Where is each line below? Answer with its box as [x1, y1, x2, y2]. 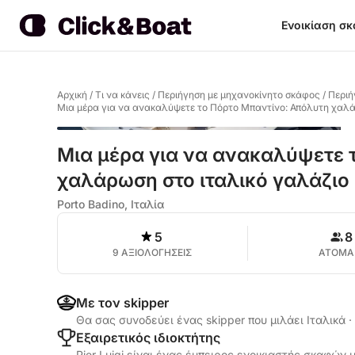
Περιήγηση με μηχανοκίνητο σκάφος [158, 89, 320, 101]
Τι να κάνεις [95, 89, 150, 101]
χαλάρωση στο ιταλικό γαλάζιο [57, 169, 349, 192]
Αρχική [57, 89, 87, 101]
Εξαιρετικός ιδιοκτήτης [76, 330, 220, 345]
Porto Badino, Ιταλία [57, 197, 164, 211]
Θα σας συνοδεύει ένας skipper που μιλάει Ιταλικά [76, 313, 349, 326]
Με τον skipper [76, 295, 169, 311]
